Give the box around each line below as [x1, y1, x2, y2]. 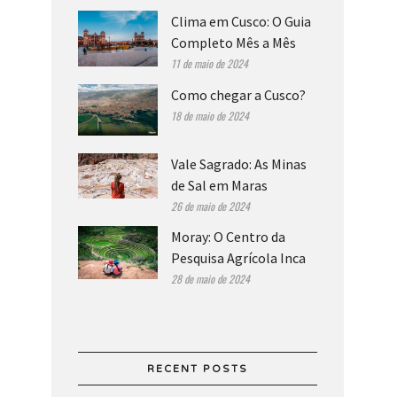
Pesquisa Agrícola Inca [170, 249, 306, 268]
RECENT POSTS [146, 363, 248, 376]
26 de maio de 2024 [170, 198, 250, 214]
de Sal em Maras [170, 176, 268, 195]
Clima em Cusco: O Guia [170, 12, 311, 31]
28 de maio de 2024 [170, 271, 250, 287]
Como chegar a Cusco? [170, 85, 306, 104]
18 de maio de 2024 [170, 107, 249, 123]
